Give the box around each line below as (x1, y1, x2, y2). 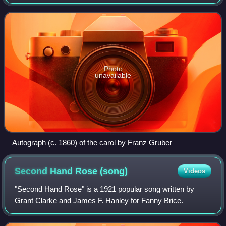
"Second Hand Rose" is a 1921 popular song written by (15, 185, 195, 194)
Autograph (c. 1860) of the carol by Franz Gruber (12, 138, 172, 147)
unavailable (95, 71, 131, 80)
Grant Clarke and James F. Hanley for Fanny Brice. (15, 196, 184, 205)
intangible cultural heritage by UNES (15, 9, 133, 18)
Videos (183, 167, 205, 175)
